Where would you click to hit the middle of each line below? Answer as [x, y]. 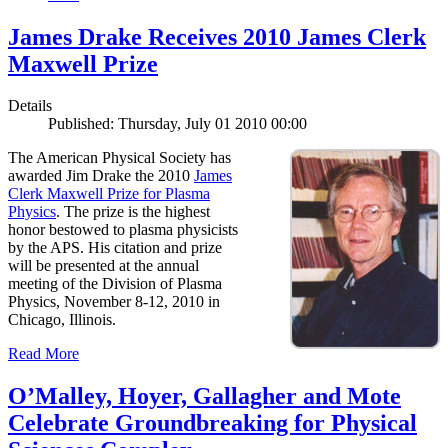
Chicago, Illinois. [62, 320]
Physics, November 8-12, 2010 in [114, 302]
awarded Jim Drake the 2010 [101, 176]
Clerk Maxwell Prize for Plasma [109, 194]
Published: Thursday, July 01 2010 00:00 [177, 124]
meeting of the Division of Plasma [115, 284]
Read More [43, 354]
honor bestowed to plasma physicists [123, 230]
